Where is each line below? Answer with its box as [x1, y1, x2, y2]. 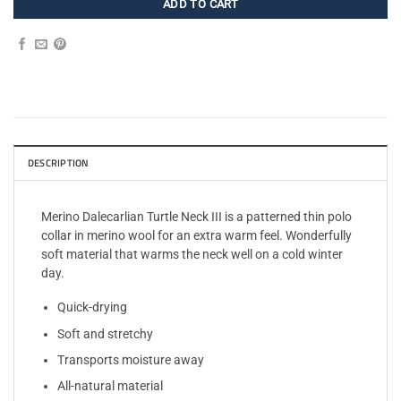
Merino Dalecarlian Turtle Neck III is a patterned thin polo [41, 209, 352, 224]
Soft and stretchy [56, 326, 153, 341]
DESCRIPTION [28, 155, 90, 170]
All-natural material [56, 378, 163, 393]
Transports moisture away [56, 352, 204, 367]
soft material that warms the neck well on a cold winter [41, 246, 343, 261]
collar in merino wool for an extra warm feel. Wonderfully [41, 227, 352, 243]
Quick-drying [56, 300, 127, 315]
